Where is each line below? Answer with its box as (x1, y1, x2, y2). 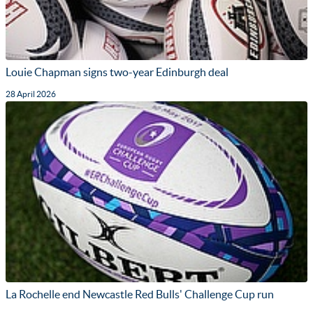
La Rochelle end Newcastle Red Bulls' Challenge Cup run (6, 288, 274, 301)
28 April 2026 (6, 89, 56, 99)
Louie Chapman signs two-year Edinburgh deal (6, 66, 228, 79)
